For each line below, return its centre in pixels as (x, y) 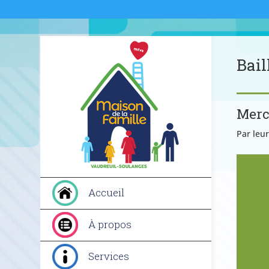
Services (109, 256)
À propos (110, 224)
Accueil (107, 192)
